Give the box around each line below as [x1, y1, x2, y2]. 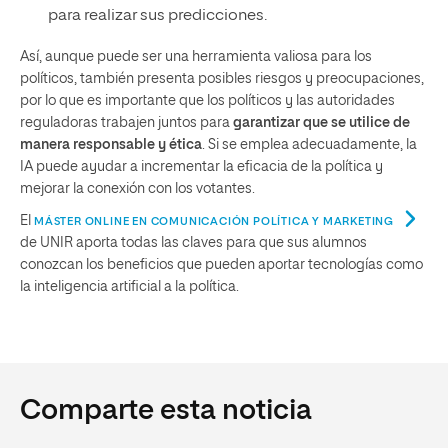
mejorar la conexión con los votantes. [20, 182, 255, 196]
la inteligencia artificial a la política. [20, 280, 239, 294]
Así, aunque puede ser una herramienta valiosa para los [20, 50, 372, 64]
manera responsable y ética [20, 138, 202, 152]
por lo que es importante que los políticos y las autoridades [20, 94, 395, 108]
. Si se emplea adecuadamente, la [202, 138, 417, 152]
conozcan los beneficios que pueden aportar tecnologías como [20, 258, 423, 272]
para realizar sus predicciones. [47, 8, 267, 24]
